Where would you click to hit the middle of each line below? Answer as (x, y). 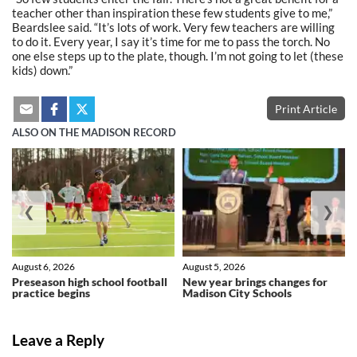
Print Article (306, 108)
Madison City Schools (237, 293)
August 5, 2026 (214, 267)
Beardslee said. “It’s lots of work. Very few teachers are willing (173, 27)
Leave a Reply (58, 340)
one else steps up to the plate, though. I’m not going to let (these (178, 55)
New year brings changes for (255, 282)
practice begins (51, 293)
